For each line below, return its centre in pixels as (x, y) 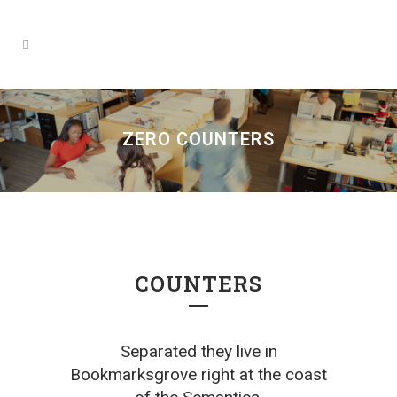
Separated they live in (198, 351)
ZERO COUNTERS (198, 139)
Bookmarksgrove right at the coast (198, 374)
